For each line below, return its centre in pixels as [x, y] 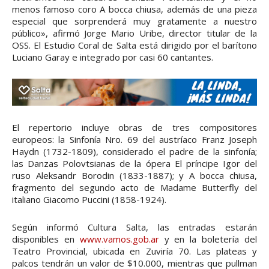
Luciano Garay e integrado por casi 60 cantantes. [113, 57]
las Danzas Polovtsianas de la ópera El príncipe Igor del [134, 164]
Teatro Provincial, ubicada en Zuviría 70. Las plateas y [134, 251]
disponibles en [46, 239]
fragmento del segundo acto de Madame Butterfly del [134, 188]
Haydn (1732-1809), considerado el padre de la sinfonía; [134, 152]
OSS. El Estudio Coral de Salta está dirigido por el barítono [134, 45]
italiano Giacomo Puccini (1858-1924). [89, 200]
